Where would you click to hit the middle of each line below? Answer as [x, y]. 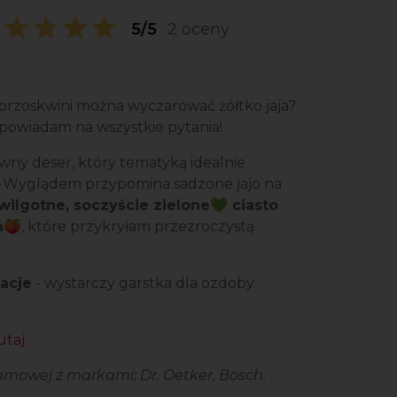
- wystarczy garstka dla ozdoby [143, 283]
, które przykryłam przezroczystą [138, 226]
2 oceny [198, 29]
